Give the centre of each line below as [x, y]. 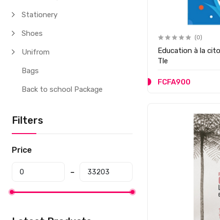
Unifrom [36, 52]
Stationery [40, 15]
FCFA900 [174, 82]
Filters [28, 120]
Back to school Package [62, 89]
